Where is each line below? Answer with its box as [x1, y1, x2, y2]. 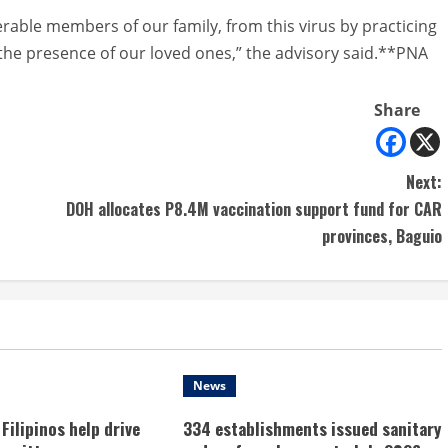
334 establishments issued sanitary [182, 415, 441, 441]
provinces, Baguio [322, 223, 442, 248]
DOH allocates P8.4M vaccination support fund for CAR [66, 196, 442, 221]
